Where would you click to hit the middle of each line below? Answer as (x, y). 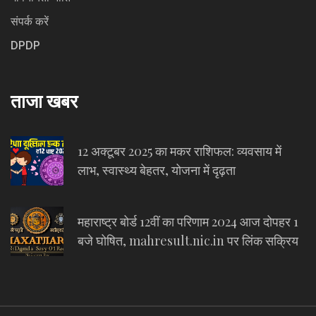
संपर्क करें (30, 21)
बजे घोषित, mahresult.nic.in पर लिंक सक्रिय (188, 240)
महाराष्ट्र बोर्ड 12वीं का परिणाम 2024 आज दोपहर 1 (188, 221)
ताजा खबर (44, 100)
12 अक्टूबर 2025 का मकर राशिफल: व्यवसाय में (180, 151)
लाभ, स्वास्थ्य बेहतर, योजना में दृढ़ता (157, 170)
